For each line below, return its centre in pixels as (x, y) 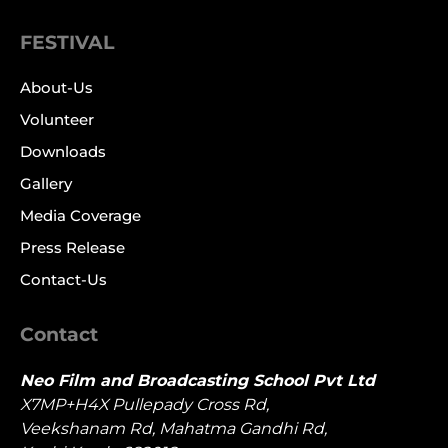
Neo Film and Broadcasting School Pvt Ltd (197, 381)
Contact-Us (63, 280)
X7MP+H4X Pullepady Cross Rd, (144, 405)
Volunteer (57, 120)
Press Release (72, 248)
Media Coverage (80, 216)
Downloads (63, 152)
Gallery (46, 184)
